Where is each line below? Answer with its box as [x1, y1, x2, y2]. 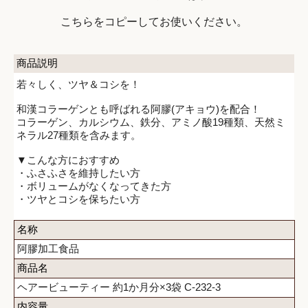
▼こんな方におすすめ [16, 153, 120, 166]
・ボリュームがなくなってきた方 [16, 179, 171, 192]
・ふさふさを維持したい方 [16, 166, 140, 179]
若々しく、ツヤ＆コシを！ [16, 78, 140, 90]
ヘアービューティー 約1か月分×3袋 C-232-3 [17, 280, 221, 293]
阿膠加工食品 [17, 242, 79, 254]
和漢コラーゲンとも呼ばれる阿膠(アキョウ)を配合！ [16, 102, 261, 115]
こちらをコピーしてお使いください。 [60, 15, 247, 27]
